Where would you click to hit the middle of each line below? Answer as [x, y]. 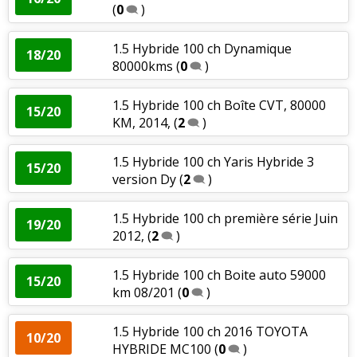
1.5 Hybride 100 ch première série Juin [225, 218]
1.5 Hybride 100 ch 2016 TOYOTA [210, 331]
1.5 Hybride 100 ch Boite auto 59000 [219, 275]
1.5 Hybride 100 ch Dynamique [202, 48]
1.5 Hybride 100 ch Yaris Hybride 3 [213, 161]
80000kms [142, 66]
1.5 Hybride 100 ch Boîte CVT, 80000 [219, 105]
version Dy [144, 179]
